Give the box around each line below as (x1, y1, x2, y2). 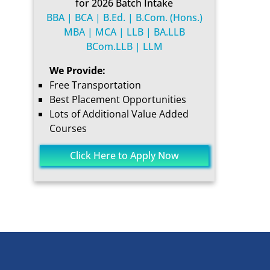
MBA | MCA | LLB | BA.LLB (63, 25, 185, 39)
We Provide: (49, 64, 105, 77)
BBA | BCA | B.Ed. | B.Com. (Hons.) (46, 11, 202, 24)
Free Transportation (49, 78, 141, 92)
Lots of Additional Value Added (49, 107, 189, 121)
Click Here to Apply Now (69, 149, 179, 162)
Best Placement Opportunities (49, 93, 186, 106)
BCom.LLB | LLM (86, 40, 163, 53)
